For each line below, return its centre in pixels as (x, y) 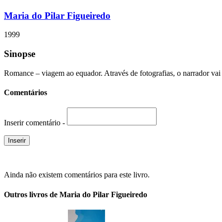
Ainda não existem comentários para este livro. (77, 175)
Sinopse (20, 54)
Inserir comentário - (35, 123)
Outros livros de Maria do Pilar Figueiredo (76, 194)
